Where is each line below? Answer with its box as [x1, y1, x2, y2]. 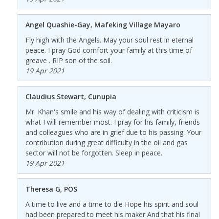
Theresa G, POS [25, 184, 77, 194]
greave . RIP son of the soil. [25, 55, 112, 65]
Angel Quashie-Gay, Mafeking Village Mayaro [25, 20, 180, 29]
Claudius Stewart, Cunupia [25, 91, 116, 101]
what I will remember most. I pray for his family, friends [25, 117, 200, 127]
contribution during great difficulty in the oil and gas [25, 137, 188, 147]
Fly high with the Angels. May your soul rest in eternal [25, 35, 194, 44]
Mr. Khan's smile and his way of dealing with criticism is [25, 107, 199, 116]
